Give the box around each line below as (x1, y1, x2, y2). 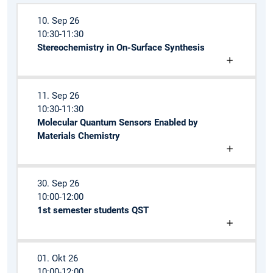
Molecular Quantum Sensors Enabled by (37, 116, 198, 128)
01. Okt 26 (37, 253, 78, 264)
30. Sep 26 (37, 178, 79, 190)
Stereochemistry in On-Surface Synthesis (37, 41, 205, 53)
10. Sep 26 (37, 15, 79, 26)
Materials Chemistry (37, 130, 120, 141)
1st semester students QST (37, 205, 149, 216)
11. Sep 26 (37, 90, 79, 101)
